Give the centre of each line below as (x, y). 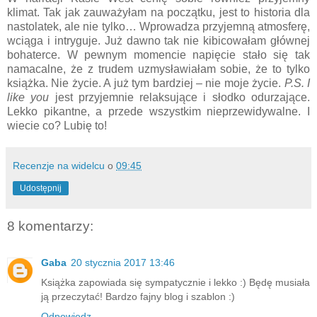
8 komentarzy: (50, 226)
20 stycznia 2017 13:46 (123, 263)
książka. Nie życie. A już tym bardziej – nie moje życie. (146, 83)
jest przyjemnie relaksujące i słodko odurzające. (183, 97)
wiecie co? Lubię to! (57, 125)
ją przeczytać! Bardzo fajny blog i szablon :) (138, 297)
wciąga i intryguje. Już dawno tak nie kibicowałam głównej (158, 40)
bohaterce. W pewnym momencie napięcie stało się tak (158, 54)
